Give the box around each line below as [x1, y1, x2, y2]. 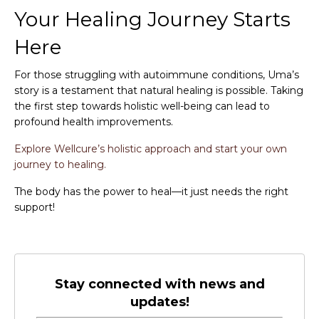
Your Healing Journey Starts [14, 6, 291, 31]
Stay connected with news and [54, 276, 265, 292]
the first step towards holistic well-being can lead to [14, 99, 270, 113]
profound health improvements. [14, 115, 173, 128]
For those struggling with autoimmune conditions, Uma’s [14, 68, 299, 81]
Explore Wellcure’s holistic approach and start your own [14, 142, 287, 155]
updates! [130, 293, 189, 310]
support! [14, 200, 55, 214]
